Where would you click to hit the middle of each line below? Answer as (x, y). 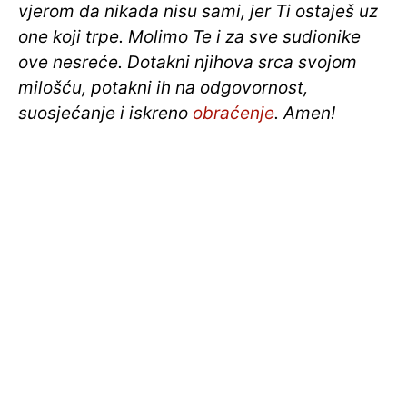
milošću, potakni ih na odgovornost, (163, 87)
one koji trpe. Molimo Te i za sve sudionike (189, 36)
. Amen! (305, 113)
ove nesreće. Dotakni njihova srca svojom (188, 62)
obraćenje (233, 113)
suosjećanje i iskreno (105, 113)
